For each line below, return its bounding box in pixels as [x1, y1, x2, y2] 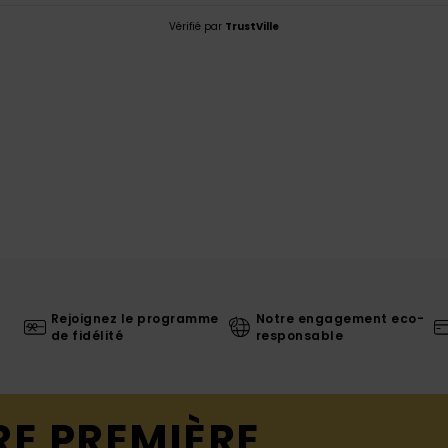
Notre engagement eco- [255, 309, 425, 327]
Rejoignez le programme [50, 309, 219, 327]
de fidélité [50, 326, 124, 344]
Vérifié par [169, 19, 225, 35]
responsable [255, 326, 344, 344]
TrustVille [225, 19, 279, 35]
